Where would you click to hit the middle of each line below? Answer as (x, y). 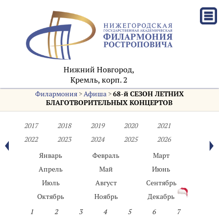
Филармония (56, 94)
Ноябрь (106, 197)
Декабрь (161, 197)
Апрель (51, 169)
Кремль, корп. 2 (99, 80)
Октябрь (51, 197)
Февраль (106, 155)
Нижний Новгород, (99, 70)
